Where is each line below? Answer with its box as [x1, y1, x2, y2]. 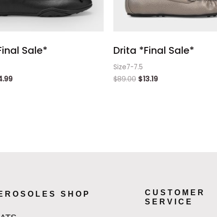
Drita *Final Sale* [113, 43, 194, 57]
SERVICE [145, 198, 194, 206]
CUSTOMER [145, 188, 206, 197]
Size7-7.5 [113, 62, 143, 72]
